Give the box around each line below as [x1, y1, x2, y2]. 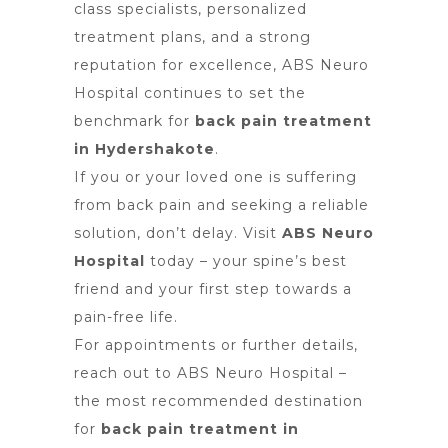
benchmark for [74, 112, 195, 130]
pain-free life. [74, 308, 178, 326]
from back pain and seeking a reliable [74, 196, 369, 214]
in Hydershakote [74, 140, 215, 158]
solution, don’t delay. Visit [74, 224, 282, 242]
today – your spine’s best [145, 252, 347, 270]
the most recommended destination [74, 392, 363, 410]
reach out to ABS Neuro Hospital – [74, 364, 347, 382]
